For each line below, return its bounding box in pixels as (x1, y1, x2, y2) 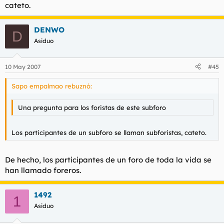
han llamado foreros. (5, 165, 81, 175)
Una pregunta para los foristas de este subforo (18, 103, 166, 111)
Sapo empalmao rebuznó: (11, 81, 92, 90)
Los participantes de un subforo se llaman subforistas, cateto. (11, 128, 206, 136)
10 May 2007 (5, 62, 41, 70)
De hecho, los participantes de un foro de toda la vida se (5, 155, 211, 164)
